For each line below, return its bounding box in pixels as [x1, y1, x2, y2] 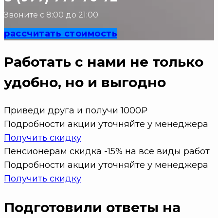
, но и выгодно [58, 74, 166, 91]
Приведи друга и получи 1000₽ [4, 105, 147, 116]
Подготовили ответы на [4, 199, 181, 216]
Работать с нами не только [4, 54, 203, 71]
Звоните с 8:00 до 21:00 [4, 10, 98, 19]
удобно [4, 74, 58, 91]
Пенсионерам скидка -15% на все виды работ [4, 146, 210, 157]
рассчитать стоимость [4, 28, 117, 39]
